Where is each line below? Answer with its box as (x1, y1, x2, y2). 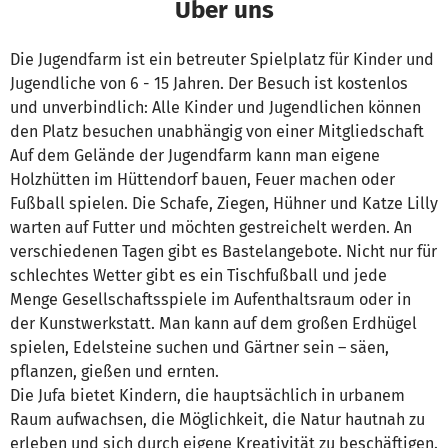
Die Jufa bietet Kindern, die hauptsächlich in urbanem (10, 386, 405, 406)
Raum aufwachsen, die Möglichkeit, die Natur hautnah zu (10, 410, 425, 430)
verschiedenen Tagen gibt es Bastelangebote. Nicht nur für (10, 242, 437, 262)
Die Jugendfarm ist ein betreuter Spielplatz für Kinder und (10, 50, 434, 70)
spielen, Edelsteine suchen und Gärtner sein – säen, (10, 338, 389, 358)
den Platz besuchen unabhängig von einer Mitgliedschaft (10, 122, 424, 142)
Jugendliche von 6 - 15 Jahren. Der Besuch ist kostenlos (10, 74, 408, 94)
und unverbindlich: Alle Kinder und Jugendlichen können (10, 98, 421, 118)
